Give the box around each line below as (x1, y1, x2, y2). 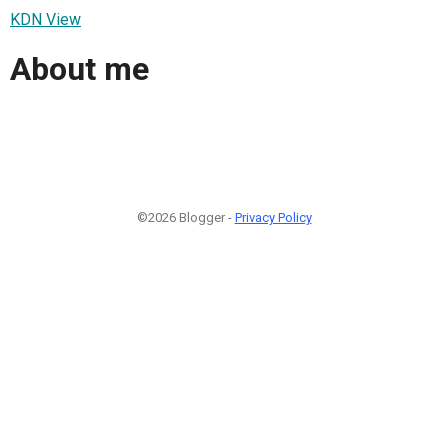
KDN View (10, 9, 81, 29)
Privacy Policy (234, 209, 312, 225)
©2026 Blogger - (136, 209, 235, 225)
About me (10, 50, 149, 89)
